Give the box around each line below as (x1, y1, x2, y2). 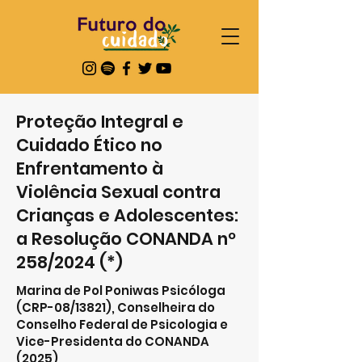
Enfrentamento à (16, 157, 163, 180)
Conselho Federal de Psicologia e (16, 316, 228, 333)
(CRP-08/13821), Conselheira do (16, 299, 215, 316)
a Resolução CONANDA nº (16, 227, 236, 250)
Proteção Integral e (16, 110, 183, 133)
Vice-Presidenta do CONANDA (16, 333, 209, 350)
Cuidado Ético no (16, 133, 162, 157)
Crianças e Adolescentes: (16, 204, 238, 227)
